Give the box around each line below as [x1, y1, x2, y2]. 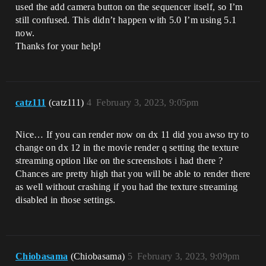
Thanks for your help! [15, 41, 102, 51]
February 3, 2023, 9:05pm [96, 97, 199, 107]
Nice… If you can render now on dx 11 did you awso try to [15, 129, 249, 140]
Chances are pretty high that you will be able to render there [15, 169, 251, 179]
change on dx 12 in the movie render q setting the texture [15, 142, 239, 153]
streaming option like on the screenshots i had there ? [15, 156, 223, 166]
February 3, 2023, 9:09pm [137, 251, 240, 261]
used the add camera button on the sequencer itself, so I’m [15, 2, 243, 12]
